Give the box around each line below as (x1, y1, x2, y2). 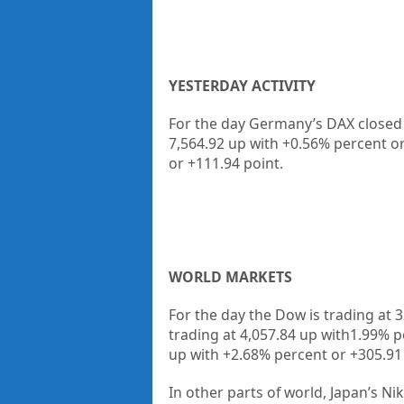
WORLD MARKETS (168, 266, 292, 287)
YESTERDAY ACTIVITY (168, 75, 316, 96)
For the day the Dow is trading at (168, 304, 391, 325)
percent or (273, 344, 346, 364)
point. (243, 152, 283, 173)
